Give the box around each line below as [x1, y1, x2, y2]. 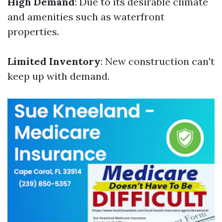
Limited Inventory [7, 55, 101, 67]
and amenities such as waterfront [7, 10, 165, 23]
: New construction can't [101, 55, 215, 67]
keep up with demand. [7, 70, 110, 82]
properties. [7, 25, 59, 38]
